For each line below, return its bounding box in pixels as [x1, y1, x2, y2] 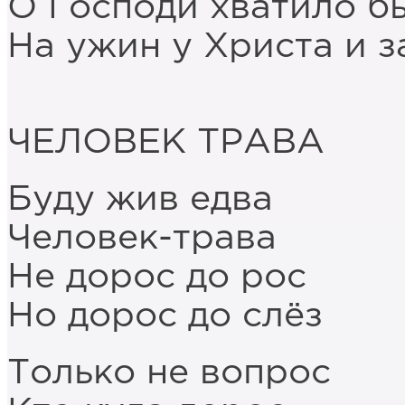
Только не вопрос [7, 357, 331, 390]
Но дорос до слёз [7, 300, 323, 333]
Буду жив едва [7, 184, 273, 216]
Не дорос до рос [7, 261, 306, 294]
